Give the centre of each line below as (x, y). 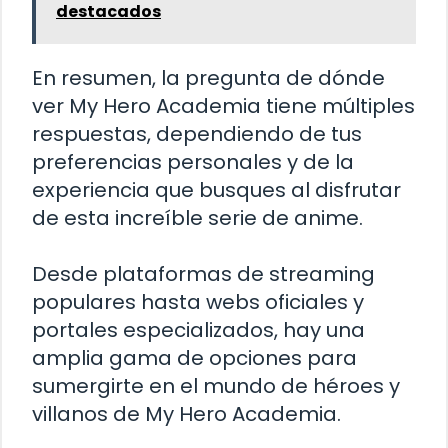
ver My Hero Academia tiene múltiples (223, 106)
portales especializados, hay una (198, 330)
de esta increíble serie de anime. (197, 218)
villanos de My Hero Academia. (186, 414)
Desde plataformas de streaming (203, 274)
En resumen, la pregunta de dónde (208, 78)
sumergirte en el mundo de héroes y (216, 386)
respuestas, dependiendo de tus (197, 134)
